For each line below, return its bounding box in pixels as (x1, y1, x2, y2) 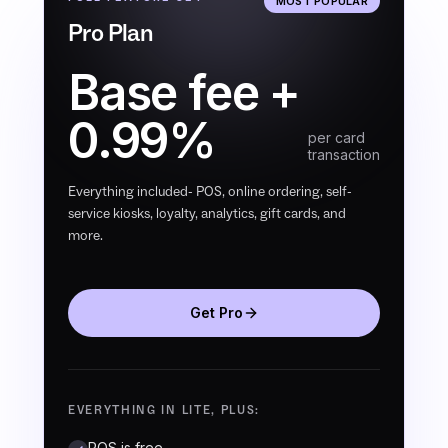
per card (308, 129, 365, 146)
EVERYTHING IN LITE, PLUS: (68, 403, 260, 417)
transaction (308, 146, 380, 163)
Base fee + (68, 63, 301, 122)
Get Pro (189, 304, 243, 321)
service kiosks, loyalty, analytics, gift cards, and (68, 205, 346, 222)
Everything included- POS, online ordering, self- (68, 183, 352, 200)
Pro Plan (68, 18, 154, 47)
